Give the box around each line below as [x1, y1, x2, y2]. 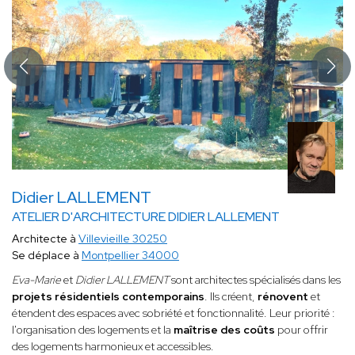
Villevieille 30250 [78, 231, 167, 246]
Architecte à [12, 231, 78, 246]
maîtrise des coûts [174, 323, 275, 338]
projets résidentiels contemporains [12, 289, 204, 304]
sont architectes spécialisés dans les [169, 273, 341, 288]
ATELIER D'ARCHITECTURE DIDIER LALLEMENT [12, 208, 280, 226]
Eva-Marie [12, 273, 61, 288]
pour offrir [275, 323, 328, 338]
